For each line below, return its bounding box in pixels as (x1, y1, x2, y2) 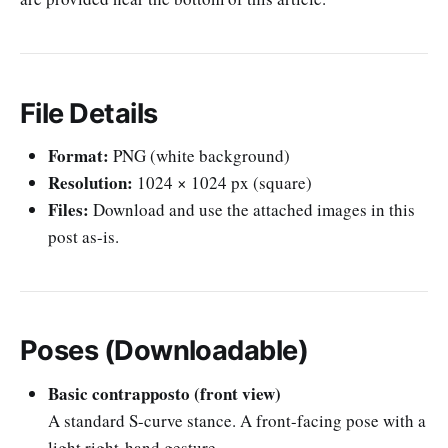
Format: (48, 143, 109, 169)
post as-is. (48, 225, 119, 249)
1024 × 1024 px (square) (133, 171, 312, 195)
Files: (48, 197, 89, 223)
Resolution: (48, 170, 133, 196)
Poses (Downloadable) (20, 334, 309, 368)
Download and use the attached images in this (89, 198, 415, 222)
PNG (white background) (109, 144, 290, 168)
